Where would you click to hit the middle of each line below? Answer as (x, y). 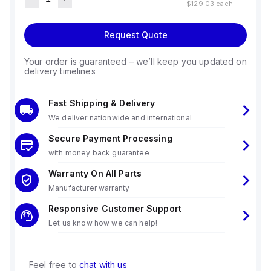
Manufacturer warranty (89, 188)
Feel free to (54, 265)
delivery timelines (60, 71)
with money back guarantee (99, 153)
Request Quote (135, 35)
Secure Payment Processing (110, 138)
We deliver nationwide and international (120, 118)
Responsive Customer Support (115, 208)
